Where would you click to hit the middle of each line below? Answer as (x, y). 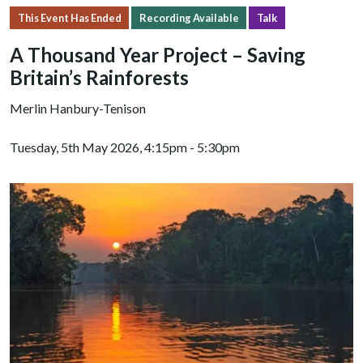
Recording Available (189, 17)
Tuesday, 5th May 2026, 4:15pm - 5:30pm (125, 147)
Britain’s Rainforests (101, 78)
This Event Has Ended (69, 17)
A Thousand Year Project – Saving (158, 55)
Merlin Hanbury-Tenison (78, 109)
